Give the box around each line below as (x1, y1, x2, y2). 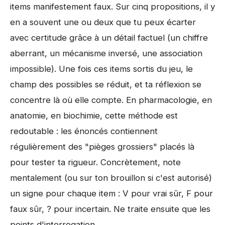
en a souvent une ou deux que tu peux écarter (10, 17, 196, 27)
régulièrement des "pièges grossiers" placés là (10, 141, 194, 152)
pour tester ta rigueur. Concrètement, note (10, 157, 181, 167)
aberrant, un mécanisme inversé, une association (10, 48, 202, 58)
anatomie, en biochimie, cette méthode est (10, 110, 178, 121)
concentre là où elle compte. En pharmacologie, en (10, 94, 212, 105)
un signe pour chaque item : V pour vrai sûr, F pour (10, 188, 213, 198)
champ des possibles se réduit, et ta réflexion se (10, 79, 201, 89)
